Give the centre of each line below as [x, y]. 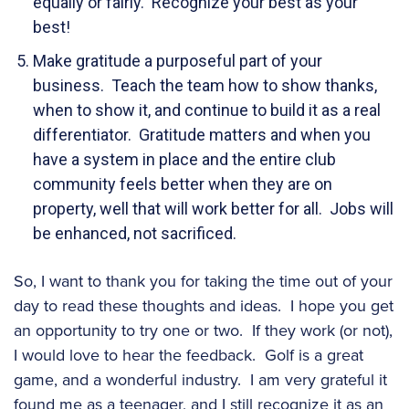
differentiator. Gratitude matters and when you [202, 134]
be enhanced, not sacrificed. [135, 233]
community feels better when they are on [183, 184]
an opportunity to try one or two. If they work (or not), [203, 330]
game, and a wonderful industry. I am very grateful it [200, 379]
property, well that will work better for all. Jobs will [213, 208]
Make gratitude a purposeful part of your [178, 60]
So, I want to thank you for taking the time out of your [203, 281]
